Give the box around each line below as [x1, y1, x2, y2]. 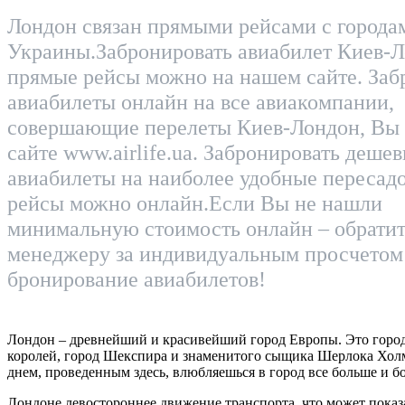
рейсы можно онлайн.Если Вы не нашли [7, 191, 382, 215]
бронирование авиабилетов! [7, 267, 266, 291]
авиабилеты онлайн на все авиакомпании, [7, 89, 394, 114]
